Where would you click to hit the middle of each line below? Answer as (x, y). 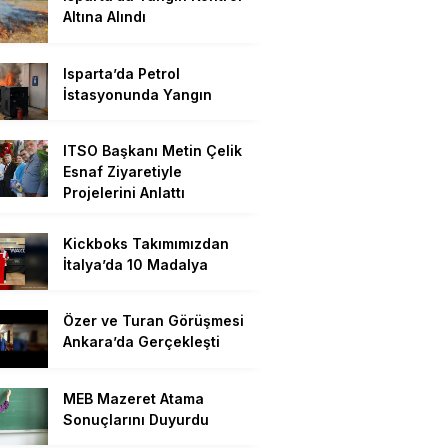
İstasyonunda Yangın (137, 94)
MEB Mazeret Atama (133, 398)
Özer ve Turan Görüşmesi (153, 321)
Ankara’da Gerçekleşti (141, 342)
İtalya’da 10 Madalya (135, 264)
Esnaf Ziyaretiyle (122, 171)
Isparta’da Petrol (121, 73)
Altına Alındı (104, 17)
